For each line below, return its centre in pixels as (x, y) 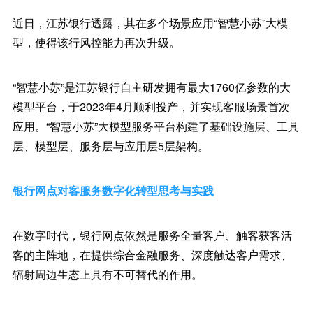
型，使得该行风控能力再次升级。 (96, 42)
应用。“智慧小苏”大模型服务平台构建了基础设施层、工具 (155, 126)
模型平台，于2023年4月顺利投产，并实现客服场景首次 (151, 107)
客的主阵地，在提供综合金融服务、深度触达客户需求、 (152, 255)
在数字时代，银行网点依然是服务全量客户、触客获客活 (152, 235)
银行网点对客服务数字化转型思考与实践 (113, 190)
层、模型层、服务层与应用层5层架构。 (110, 146)
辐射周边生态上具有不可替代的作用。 (107, 274)
